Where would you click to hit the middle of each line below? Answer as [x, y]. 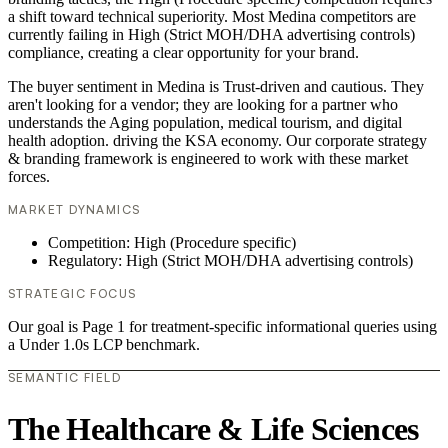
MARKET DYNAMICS [74, 210]
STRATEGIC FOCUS [72, 294]
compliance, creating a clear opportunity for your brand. [183, 53]
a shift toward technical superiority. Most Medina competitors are [212, 17]
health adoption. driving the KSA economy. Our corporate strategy [217, 141]
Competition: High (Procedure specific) [172, 243]
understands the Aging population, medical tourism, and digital [205, 123]
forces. [29, 177]
